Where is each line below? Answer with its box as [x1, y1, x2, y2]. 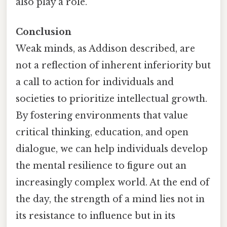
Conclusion [16, 26, 71, 37]
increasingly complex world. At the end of [16, 176, 209, 188]
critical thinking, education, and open [16, 126, 188, 138]
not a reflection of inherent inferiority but [16, 59, 211, 71]
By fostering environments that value [16, 109, 188, 121]
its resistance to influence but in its [16, 210, 175, 221]
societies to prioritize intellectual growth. [16, 93, 207, 104]
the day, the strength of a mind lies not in [16, 193, 205, 205]
